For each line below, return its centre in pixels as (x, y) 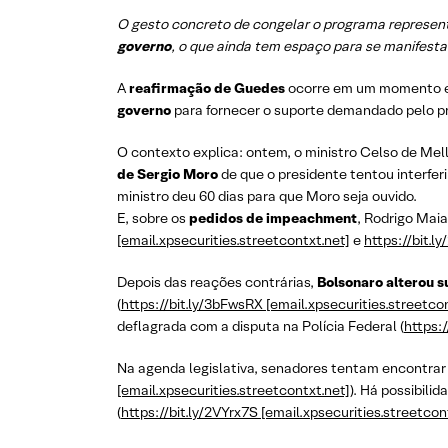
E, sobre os (153, 218)
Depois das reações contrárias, (217, 282)
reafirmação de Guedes (207, 88)
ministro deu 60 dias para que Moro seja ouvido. (267, 196)
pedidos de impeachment (273, 218)
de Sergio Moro (167, 174)
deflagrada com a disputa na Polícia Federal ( (260, 326)
